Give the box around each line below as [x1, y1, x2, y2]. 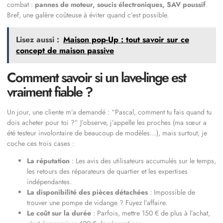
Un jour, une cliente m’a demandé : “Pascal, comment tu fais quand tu [7, 107, 212, 117]
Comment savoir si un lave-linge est [7, 67, 186, 87]
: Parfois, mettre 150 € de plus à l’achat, [91, 208, 210, 219]
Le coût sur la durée [27, 208, 91, 219]
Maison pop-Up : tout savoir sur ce [63, 33, 189, 45]
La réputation [27, 156, 70, 166]
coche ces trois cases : [7, 138, 74, 148]
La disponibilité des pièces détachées [27, 187, 148, 198]
